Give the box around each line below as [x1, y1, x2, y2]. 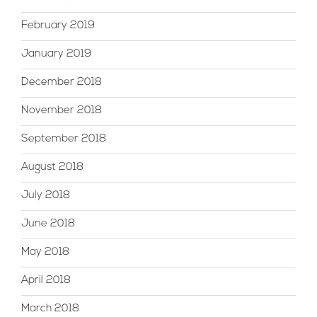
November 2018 [21, 105, 102, 117]
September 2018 [21, 134, 106, 145]
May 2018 [21, 247, 69, 258]
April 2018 [21, 275, 71, 287]
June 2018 [21, 219, 75, 230]
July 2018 [21, 190, 70, 202]
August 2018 [21, 162, 83, 173]
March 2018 [21, 304, 79, 315]
